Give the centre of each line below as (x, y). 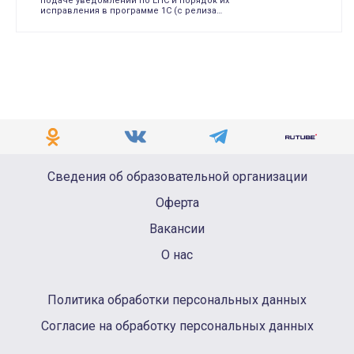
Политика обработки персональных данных (177, 300)
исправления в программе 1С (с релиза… (131, 11)
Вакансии (177, 229)
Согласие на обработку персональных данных (177, 326)
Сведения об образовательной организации (177, 177)
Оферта (177, 203)
